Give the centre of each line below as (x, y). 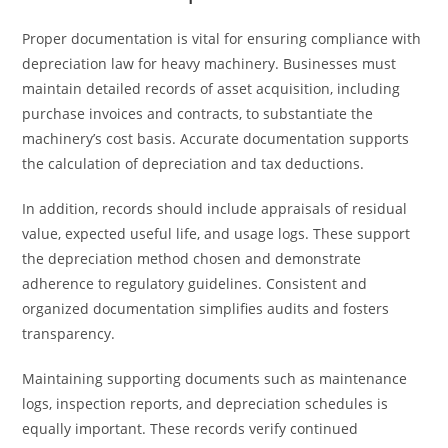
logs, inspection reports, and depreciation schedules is (205, 403)
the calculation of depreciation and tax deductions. (193, 163)
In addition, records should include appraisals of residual (215, 208)
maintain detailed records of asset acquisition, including (211, 88)
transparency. (69, 333)
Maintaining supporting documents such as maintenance (215, 378)
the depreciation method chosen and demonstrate (192, 258)
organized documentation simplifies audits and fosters (206, 308)
